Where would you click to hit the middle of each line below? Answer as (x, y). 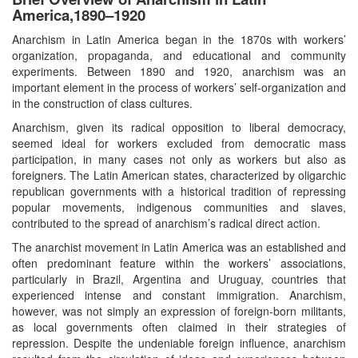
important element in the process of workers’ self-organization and (179, 87)
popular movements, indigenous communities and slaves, (179, 207)
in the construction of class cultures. (102, 103)
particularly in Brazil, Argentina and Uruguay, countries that (179, 278)
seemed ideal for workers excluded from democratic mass (179, 143)
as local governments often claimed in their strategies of (179, 326)
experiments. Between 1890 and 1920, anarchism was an (179, 71)
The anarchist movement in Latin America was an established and (179, 247)
